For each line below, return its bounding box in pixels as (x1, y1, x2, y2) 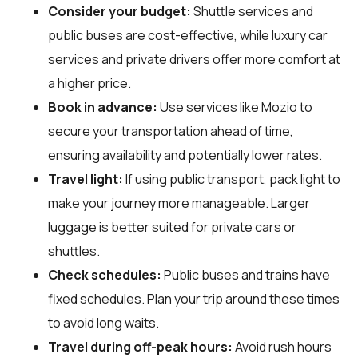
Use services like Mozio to (157, 97, 312, 116)
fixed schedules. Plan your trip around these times (48, 289, 340, 308)
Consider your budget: (48, 2, 191, 20)
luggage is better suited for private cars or (48, 217, 296, 236)
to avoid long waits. (48, 313, 159, 332)
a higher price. (48, 74, 131, 92)
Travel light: (48, 169, 123, 188)
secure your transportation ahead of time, (48, 121, 293, 140)
